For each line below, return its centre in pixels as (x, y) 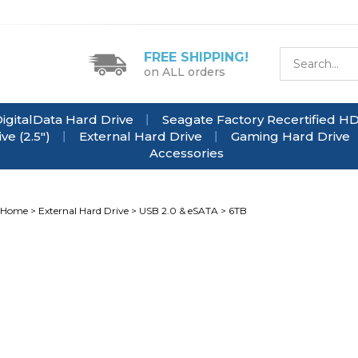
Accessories (186, 153)
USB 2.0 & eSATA (179, 211)
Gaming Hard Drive (290, 136)
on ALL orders (185, 72)
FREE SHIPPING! (196, 57)
